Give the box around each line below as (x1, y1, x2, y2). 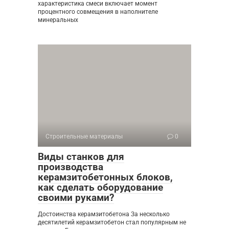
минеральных (38, 16, 78, 24)
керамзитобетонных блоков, (38, 171, 173, 184)
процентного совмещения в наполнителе (38, 8, 158, 16)
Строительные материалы (45, 133, 123, 141)
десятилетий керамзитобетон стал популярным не (38, 219, 186, 226)
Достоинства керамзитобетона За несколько (38, 211, 170, 218)
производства (38, 161, 103, 173)
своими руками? (38, 192, 114, 204)
